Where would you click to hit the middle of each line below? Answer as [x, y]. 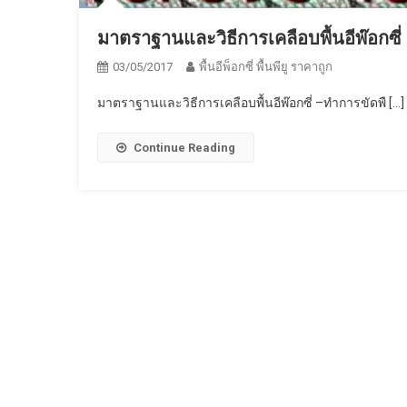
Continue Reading [184, 148]
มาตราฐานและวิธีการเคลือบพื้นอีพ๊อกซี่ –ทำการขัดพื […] [251, 103]
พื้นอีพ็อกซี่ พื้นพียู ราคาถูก [266, 67]
